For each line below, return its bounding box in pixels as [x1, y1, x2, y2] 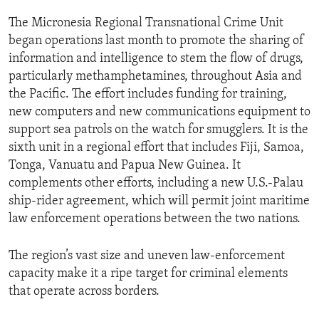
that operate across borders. [9, 284, 159, 298]
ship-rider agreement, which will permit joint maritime [9, 194, 310, 208]
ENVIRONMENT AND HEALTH [26, 8, 163, 19]
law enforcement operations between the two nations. [9, 211, 300, 226]
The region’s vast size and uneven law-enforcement [9, 249, 285, 263]
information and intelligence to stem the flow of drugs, [9, 51, 303, 66]
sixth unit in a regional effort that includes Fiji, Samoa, [9, 140, 304, 155]
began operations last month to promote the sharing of [9, 33, 304, 48]
